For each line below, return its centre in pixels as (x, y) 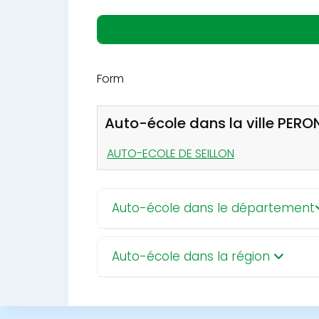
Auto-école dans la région (193, 256)
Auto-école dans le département (213, 208)
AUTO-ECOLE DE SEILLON (171, 153)
